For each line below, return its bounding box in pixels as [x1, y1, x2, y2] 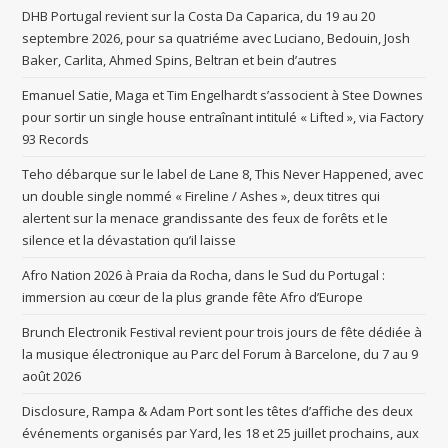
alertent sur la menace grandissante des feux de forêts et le [22, 209, 389, 228]
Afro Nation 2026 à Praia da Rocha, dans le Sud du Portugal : [22, 266, 386, 285]
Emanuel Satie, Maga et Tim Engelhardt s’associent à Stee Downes [22, 86, 424, 105]
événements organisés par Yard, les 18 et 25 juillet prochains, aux [22, 424, 420, 443]
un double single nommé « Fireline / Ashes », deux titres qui [22, 187, 381, 206]
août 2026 [22, 367, 82, 386]
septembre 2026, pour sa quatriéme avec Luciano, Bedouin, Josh [22, 29, 411, 48]
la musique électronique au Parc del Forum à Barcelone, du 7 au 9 [22, 345, 419, 364]
